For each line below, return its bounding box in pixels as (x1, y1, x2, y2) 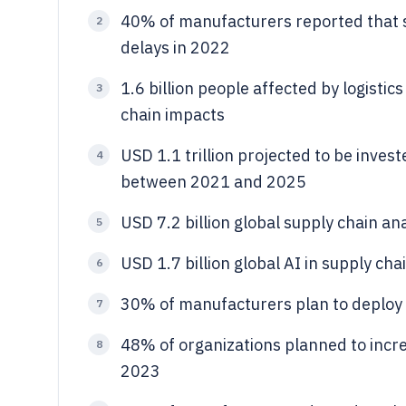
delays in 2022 (121, 37, 230, 58)
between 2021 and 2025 (121, 171, 306, 192)
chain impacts (121, 104, 225, 125)
